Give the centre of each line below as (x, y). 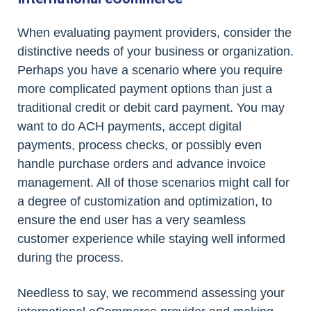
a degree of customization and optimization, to (145, 201)
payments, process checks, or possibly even (140, 145)
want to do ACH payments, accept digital (129, 126)
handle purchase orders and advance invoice (142, 164)
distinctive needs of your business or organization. (155, 51)
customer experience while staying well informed (151, 239)
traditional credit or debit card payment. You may (151, 108)
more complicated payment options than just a (145, 89)
